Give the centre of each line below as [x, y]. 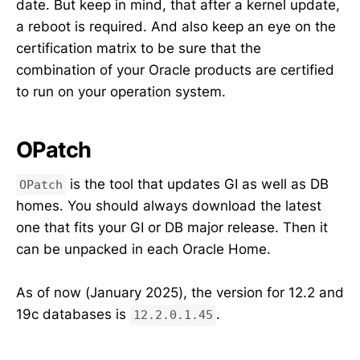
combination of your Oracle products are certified [175, 70]
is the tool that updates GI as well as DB [197, 184]
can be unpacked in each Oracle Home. [143, 250]
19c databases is [73, 315]
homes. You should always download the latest [169, 206]
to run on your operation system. [121, 91]
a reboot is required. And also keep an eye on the [176, 26]
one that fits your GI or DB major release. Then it [172, 228]
